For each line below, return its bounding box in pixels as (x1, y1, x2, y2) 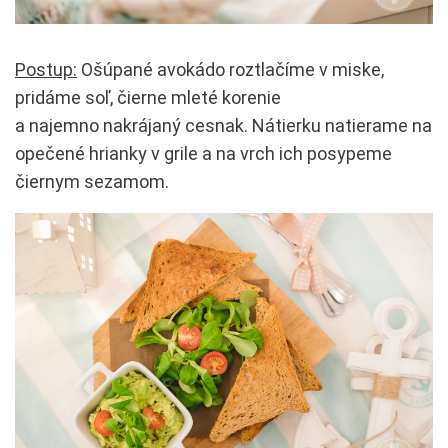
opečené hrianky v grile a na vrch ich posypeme (15, 142, 392, 164)
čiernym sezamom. (15, 170, 169, 192)
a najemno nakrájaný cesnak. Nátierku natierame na (15, 114, 432, 136)
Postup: (15, 58, 77, 80)
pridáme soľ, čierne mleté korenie (15, 86, 281, 108)
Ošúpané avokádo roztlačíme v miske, (77, 58, 384, 80)
